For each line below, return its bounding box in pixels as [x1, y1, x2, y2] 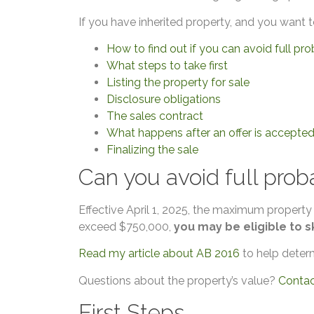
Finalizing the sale [107, 142, 198, 156]
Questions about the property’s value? [78, 273, 278, 287]
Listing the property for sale [107, 75, 250, 89]
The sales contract [107, 109, 203, 123]
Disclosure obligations [107, 92, 221, 106]
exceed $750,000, [78, 219, 174, 233]
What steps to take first [107, 58, 228, 72]
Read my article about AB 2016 [78, 247, 240, 261]
